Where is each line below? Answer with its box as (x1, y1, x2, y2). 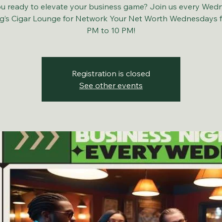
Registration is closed (72, 68, 150, 78)
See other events (79, 80, 143, 90)
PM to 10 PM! (87, 25, 135, 35)
